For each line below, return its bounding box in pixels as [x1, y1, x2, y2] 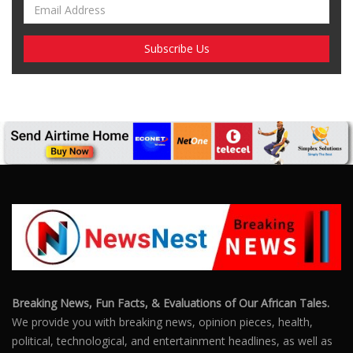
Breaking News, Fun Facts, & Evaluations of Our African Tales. [12, 295, 329, 310]
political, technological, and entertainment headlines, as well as [12, 333, 333, 348]
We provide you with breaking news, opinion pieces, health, [12, 314, 313, 329]
